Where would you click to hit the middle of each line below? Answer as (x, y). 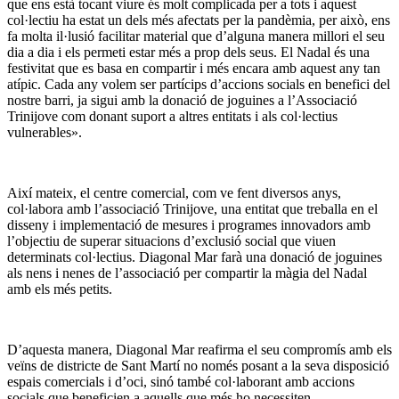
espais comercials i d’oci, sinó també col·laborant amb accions (181, 382)
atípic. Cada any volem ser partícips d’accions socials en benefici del (199, 85)
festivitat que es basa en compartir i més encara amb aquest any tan (194, 69)
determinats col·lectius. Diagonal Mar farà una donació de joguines (195, 257)
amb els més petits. (60, 289)
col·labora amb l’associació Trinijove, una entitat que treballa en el (192, 209)
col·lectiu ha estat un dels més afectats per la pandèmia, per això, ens (199, 20)
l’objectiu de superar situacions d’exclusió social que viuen (171, 241)
